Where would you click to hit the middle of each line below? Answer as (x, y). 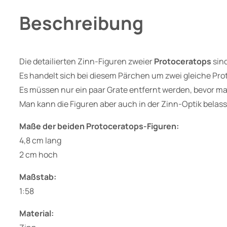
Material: (36, 213)
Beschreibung (81, 23)
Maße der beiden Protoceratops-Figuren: (99, 126)
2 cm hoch (39, 154)
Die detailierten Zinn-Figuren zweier (87, 61)
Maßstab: (38, 177)
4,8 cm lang (40, 140)
